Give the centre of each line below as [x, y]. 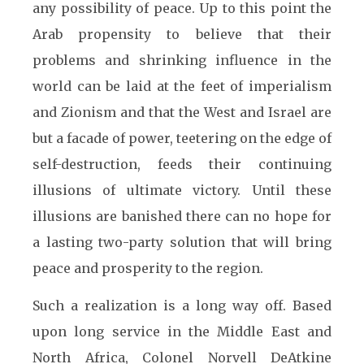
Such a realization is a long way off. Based [182, 305]
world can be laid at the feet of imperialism [182, 86]
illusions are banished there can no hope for [182, 216]
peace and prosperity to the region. [149, 268]
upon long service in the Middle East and [182, 331]
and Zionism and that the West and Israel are [182, 112]
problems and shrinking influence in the [182, 60]
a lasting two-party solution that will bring [182, 242]
